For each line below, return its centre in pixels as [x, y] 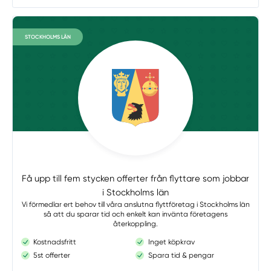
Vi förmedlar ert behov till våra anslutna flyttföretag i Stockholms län [135, 205]
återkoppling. [135, 224]
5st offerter [52, 256]
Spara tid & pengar [181, 256]
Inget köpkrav [171, 242]
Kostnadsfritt [55, 242]
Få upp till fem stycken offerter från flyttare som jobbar [135, 179]
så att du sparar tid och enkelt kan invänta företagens [135, 214]
